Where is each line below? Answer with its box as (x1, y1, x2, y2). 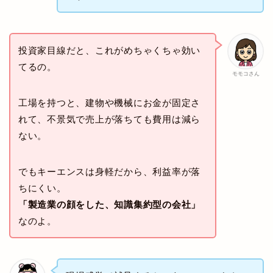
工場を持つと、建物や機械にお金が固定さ (18, 97, 201, 108)
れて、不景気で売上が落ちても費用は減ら (18, 114, 201, 125)
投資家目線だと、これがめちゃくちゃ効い (18, 45, 201, 56)
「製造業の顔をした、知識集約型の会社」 (18, 199, 201, 210)
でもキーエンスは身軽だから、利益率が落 (18, 166, 201, 177)
